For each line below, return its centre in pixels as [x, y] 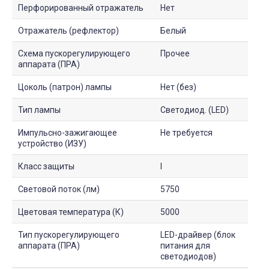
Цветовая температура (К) [71, 212]
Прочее [175, 53]
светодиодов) [188, 256]
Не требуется [186, 132]
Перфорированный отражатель [81, 8]
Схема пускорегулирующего [74, 53]
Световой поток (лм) [59, 189]
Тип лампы [39, 110]
